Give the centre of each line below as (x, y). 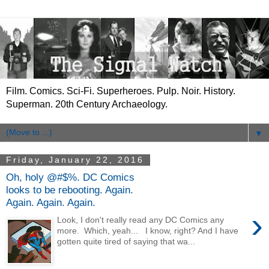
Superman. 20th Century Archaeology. (87, 104)
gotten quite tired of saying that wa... (126, 242)
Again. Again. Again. (51, 203)
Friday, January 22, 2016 (75, 160)
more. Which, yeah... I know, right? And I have (148, 231)
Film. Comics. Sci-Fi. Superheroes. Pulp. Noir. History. (121, 91)
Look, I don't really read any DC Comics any (141, 220)
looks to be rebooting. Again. (70, 190)
